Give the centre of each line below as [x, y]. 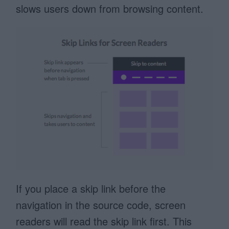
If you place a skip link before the [91, 189]
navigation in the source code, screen [101, 205]
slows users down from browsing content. [110, 9]
